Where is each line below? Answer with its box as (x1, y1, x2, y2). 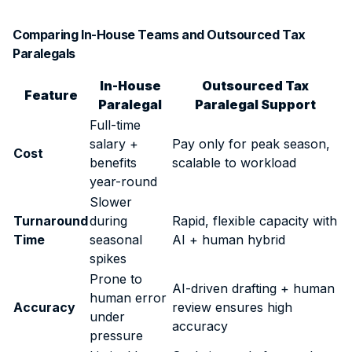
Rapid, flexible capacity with (172, 212, 337, 229)
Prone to (90, 270, 142, 287)
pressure (90, 327, 143, 343)
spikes (90, 250, 126, 266)
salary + (90, 135, 138, 152)
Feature (24, 86, 78, 103)
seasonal (90, 231, 142, 247)
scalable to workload (172, 154, 296, 170)
